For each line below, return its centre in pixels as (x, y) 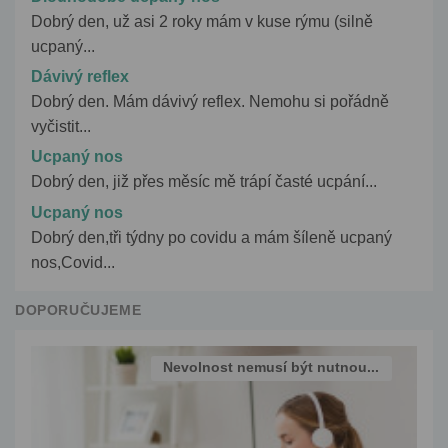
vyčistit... (61, 127)
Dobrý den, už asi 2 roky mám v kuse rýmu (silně (202, 21)
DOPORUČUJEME (78, 309)
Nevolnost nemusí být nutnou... (271, 367)
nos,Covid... (73, 262)
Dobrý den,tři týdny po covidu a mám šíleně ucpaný (211, 237)
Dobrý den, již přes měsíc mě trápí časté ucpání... (204, 182)
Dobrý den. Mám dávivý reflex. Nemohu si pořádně (210, 102)
